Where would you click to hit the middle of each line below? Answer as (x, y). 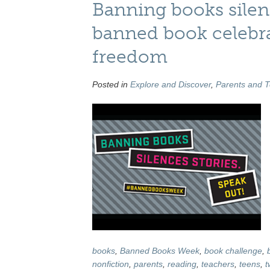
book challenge (233, 250)
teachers (218, 264)
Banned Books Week (159, 250)
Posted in (111, 85)
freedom (130, 56)
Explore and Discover (170, 85)
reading (182, 264)
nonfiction (110, 264)
